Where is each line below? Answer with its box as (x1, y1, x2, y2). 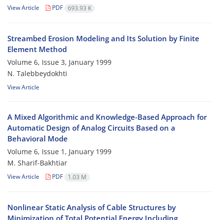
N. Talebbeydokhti (7, 69, 67, 79)
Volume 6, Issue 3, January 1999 (7, 57, 111, 67)
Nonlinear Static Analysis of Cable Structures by (7, 202, 176, 213)
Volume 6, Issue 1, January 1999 (7, 147, 111, 157)
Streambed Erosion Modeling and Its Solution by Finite (7, 33, 199, 44)
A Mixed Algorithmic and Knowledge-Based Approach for (7, 112, 207, 122)
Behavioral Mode (7, 134, 68, 144)
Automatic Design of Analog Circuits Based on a (7, 123, 175, 133)
